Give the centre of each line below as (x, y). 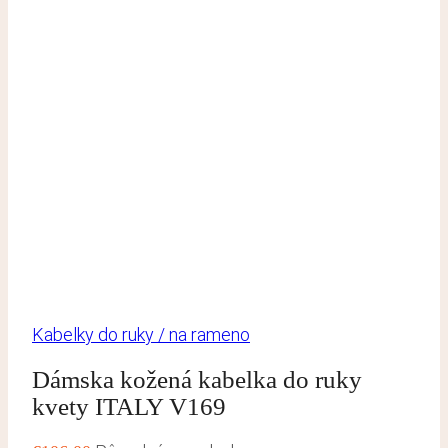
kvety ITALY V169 (129, 406)
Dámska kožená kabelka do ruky (197, 379)
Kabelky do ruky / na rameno (141, 334)
